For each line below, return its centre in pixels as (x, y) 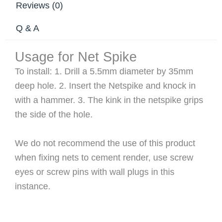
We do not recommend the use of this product (105, 143)
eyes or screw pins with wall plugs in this (95, 172)
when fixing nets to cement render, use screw (104, 157)
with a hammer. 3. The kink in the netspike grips (109, 100)
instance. (33, 186)
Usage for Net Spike (76, 57)
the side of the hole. (54, 114)
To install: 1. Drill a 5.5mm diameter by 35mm (104, 71)
